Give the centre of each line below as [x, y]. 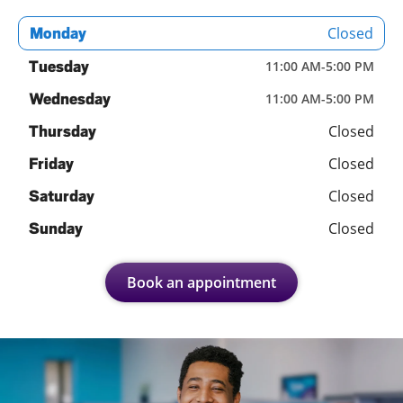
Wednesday [70, 99]
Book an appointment [201, 282]
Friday [51, 163]
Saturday [62, 196]
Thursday [63, 131]
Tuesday [59, 66]
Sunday [56, 228]
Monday [58, 33]
